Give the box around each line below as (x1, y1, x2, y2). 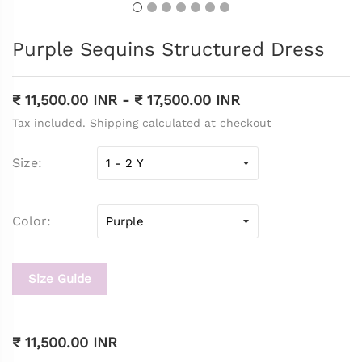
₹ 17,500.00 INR (134, 91, 240, 109)
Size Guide (28, 271, 91, 287)
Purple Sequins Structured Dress (12, 38, 325, 61)
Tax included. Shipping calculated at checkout (12, 116, 271, 130)
